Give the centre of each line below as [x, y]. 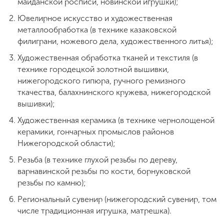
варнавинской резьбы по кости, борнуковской [104, 171]
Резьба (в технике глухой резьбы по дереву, [97, 160]
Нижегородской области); [66, 143]
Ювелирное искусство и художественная [95, 18]
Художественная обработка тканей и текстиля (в [108, 58]
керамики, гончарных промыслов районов [96, 132]
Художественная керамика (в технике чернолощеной [116, 120]
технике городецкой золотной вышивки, [93, 69]
